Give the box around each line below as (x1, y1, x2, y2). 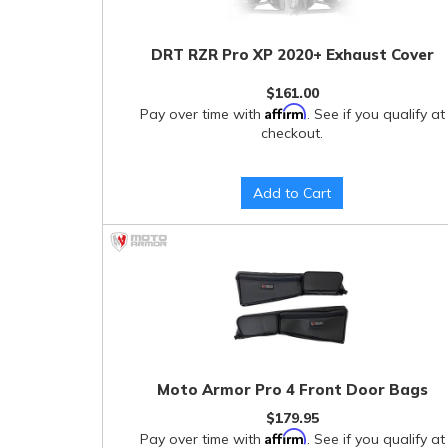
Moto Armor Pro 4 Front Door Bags (156, 380, 428, 399)
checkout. (261, 123, 324, 142)
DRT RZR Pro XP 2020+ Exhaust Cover (150, 45, 434, 64)
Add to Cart (253, 184, 332, 202)
